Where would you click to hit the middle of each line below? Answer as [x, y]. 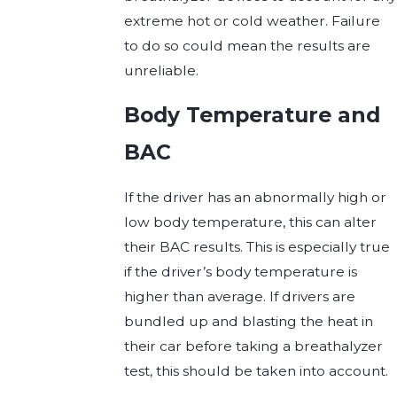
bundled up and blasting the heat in [249, 321]
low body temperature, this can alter [251, 222]
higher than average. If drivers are [240, 296]
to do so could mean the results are [248, 45]
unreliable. [162, 70]
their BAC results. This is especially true [257, 246]
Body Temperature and [253, 115]
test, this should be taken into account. [257, 370]
